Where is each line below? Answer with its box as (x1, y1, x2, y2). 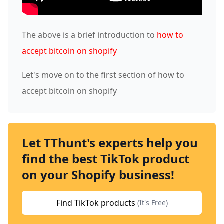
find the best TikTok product (22, 150, 189, 167)
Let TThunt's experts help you (22, 134, 198, 151)
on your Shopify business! (22, 166, 174, 183)
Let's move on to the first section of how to (22, 69, 184, 80)
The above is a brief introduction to (22, 29, 157, 40)
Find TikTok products (56, 197, 135, 208)
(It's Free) (137, 198, 168, 207)
